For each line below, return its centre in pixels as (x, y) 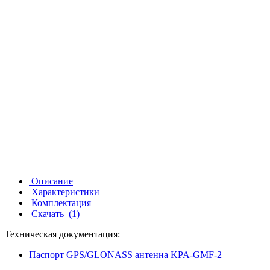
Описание (51, 181)
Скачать (49, 213)
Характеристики (64, 192)
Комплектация (60, 202)
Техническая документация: (62, 234)
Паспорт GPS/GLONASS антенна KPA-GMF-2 (125, 254)
